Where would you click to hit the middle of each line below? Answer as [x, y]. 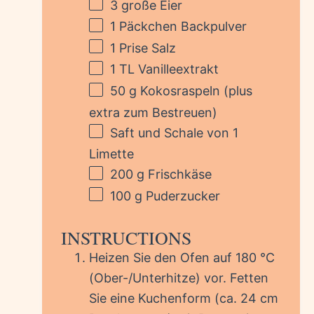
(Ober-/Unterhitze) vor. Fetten [179, 278]
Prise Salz [146, 48]
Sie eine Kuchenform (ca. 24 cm [184, 299]
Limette [111, 154]
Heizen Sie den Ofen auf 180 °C [182, 258]
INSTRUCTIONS [126, 238]
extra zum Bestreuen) [153, 112]
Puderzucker [181, 196]
